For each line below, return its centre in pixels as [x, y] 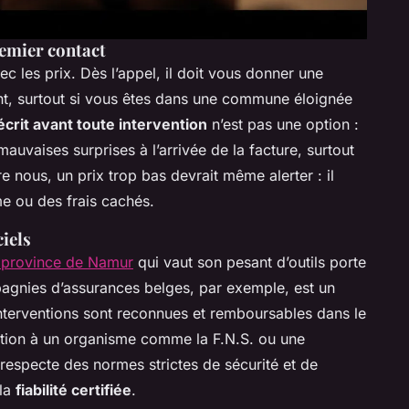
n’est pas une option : [283, 125]
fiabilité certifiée [73, 390]
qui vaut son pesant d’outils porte [250, 262]
